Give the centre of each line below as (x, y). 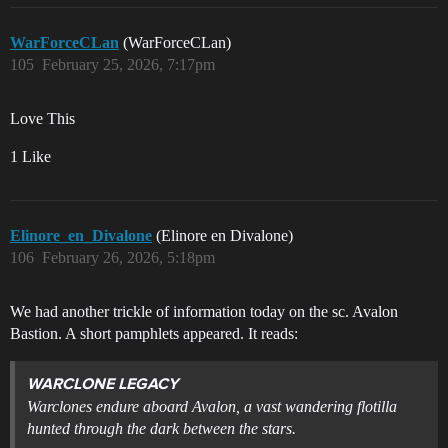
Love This (42, 119)
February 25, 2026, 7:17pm (128, 65)
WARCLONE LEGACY (102, 385)
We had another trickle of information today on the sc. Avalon (204, 312)
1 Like (30, 157)
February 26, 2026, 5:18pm (128, 258)
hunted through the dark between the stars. (161, 429)
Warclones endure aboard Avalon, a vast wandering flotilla (212, 407)
